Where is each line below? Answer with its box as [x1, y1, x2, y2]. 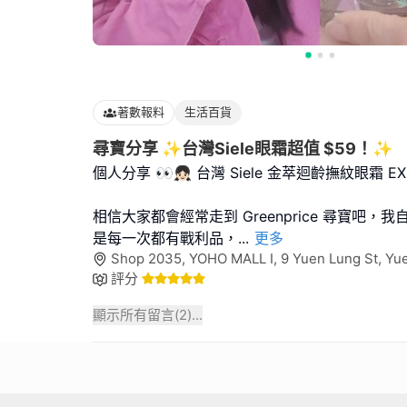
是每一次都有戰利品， [93, 228, 238, 247]
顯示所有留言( [93, 305, 179, 323]
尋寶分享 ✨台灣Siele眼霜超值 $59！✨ [93, 138, 392, 158]
